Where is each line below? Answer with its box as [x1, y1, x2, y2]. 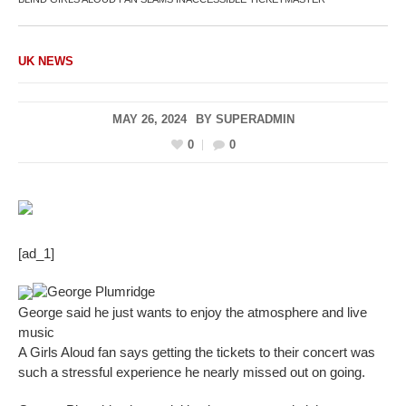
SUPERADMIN [215, 111, 295, 126]
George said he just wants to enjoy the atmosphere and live [18, 304, 367, 321]
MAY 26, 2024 [111, 111, 187, 126]
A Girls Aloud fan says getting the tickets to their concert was [18, 344, 375, 361]
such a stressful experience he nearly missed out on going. [18, 364, 365, 381]
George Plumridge [47, 284, 155, 300]
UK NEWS [18, 53, 73, 68]
